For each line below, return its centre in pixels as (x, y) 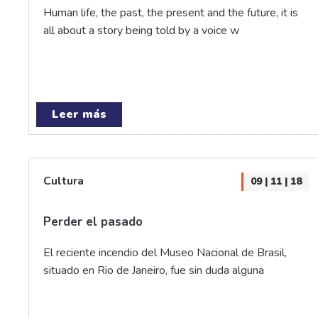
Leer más (79, 114)
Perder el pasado (93, 222)
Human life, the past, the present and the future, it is (171, 13)
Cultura (64, 181)
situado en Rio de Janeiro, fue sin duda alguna (154, 270)
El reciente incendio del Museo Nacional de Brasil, (165, 253)
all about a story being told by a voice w (141, 31)
